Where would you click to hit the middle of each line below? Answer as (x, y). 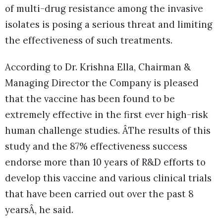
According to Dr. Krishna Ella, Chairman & (98, 67)
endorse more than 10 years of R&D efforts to (105, 162)
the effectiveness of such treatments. (89, 40)
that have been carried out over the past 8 (99, 194)
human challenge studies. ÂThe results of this (108, 130)
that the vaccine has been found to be (90, 98)
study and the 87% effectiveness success (96, 146)
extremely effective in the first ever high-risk (107, 114)
